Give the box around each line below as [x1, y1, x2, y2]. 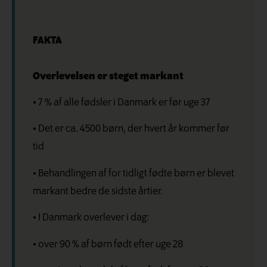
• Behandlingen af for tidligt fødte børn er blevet [33, 167, 234, 179]
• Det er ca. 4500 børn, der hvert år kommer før [33, 123, 229, 135]
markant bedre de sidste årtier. [33, 185, 163, 197]
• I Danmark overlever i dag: [33, 212, 149, 224]
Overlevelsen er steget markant [33, 70, 184, 82]
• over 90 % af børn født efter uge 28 [33, 238, 183, 250]
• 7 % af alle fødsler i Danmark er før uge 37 [33, 97, 210, 109]
